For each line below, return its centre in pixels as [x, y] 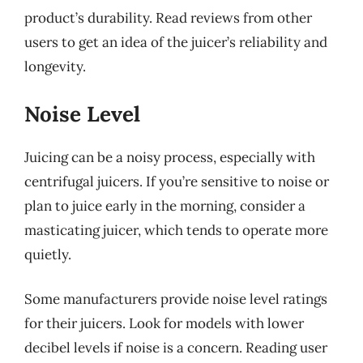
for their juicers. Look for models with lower [164, 323]
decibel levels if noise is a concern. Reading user [176, 348]
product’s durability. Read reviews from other [168, 18]
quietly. [48, 254]
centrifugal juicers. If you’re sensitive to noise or [177, 181]
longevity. [55, 66]
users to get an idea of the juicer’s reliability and [176, 42]
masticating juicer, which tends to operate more [176, 230]
